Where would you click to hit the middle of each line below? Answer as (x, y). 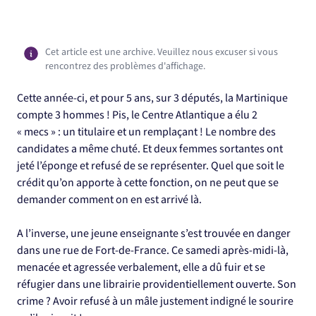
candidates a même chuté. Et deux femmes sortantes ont (150, 149)
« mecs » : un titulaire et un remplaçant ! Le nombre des (146, 132)
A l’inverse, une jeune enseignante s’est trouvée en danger (154, 234)
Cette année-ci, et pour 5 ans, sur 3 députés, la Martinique (152, 98)
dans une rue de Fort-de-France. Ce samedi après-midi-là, (153, 251)
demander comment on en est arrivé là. (109, 200)
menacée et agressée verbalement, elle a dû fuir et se (141, 268)
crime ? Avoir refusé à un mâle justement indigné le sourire (155, 302)
